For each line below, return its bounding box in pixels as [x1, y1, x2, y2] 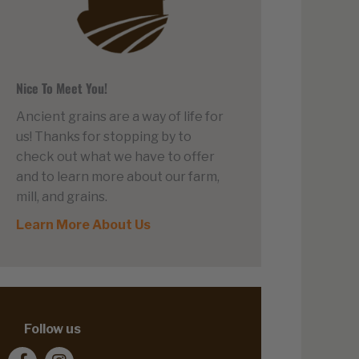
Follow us [24, 321, 82, 337]
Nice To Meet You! [16, 78, 108, 98]
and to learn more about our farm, [16, 168, 220, 184]
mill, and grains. [16, 188, 108, 204]
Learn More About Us [16, 216, 151, 232]
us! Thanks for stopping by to [16, 128, 192, 144]
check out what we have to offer [16, 148, 216, 164]
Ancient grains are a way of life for [16, 108, 224, 124]
